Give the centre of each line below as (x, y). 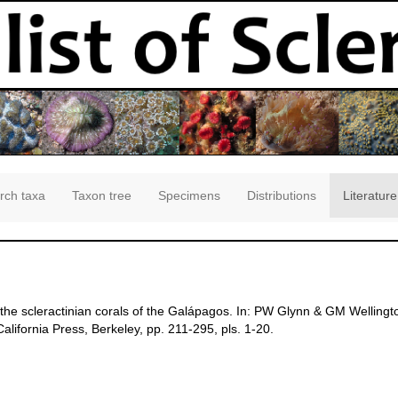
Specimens (189, 196)
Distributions (282, 196)
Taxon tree (102, 196)
